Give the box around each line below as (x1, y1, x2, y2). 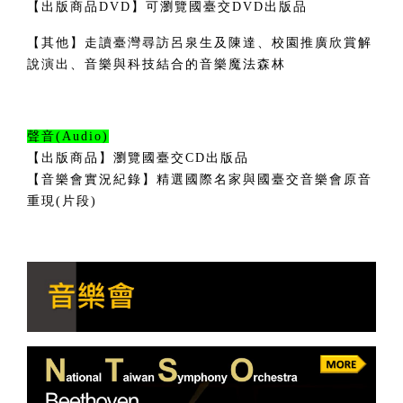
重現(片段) (27, 194, 97, 209)
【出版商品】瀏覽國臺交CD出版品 (27, 151, 249, 166)
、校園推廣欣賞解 (257, 36, 372, 50)
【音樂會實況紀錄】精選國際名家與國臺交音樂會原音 (27, 173, 372, 187)
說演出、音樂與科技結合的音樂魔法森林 (27, 58, 286, 72)
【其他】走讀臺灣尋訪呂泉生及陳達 (27, 36, 257, 50)
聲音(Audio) (27, 130, 109, 144)
